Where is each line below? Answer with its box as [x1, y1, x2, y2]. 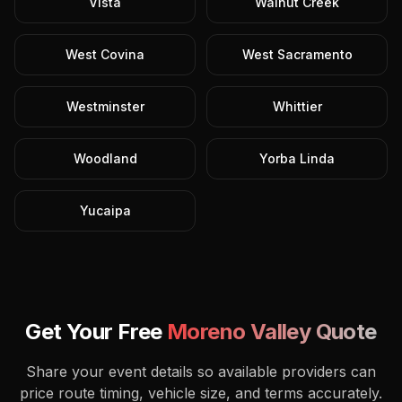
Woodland [73, 151, 137, 166]
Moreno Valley [167, 319, 311, 345]
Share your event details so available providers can [26, 363, 376, 380]
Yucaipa [79, 203, 131, 218]
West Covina [66, 47, 144, 62]
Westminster [66, 99, 144, 114]
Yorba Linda [259, 151, 335, 166]
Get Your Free [25, 319, 167, 345]
